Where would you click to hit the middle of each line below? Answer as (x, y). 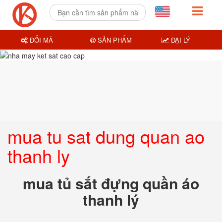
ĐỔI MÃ (41, 40)
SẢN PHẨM (113, 40)
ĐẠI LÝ (179, 40)
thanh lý (111, 199)
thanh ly (39, 155)
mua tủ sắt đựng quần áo (111, 183)
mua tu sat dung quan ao (106, 136)
